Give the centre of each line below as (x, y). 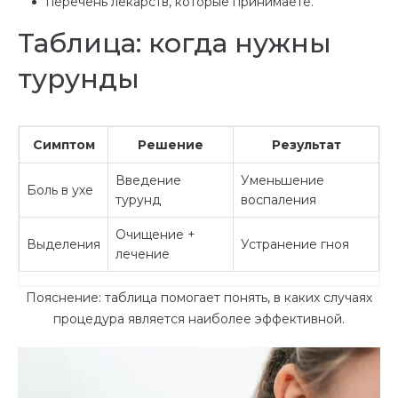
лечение (143, 254)
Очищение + (155, 234)
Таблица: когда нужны (175, 43)
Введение (148, 180)
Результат (306, 144)
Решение (171, 144)
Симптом (64, 144)
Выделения (64, 244)
